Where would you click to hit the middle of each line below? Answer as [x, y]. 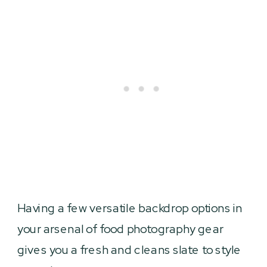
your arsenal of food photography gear [121, 229]
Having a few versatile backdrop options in [130, 208]
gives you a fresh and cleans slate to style [129, 249]
